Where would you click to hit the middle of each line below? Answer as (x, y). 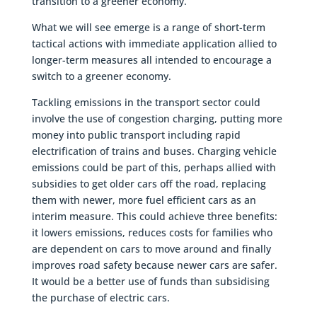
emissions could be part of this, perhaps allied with (154, 167)
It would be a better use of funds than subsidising (150, 281)
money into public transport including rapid (136, 134)
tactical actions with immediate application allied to (154, 43)
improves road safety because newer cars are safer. (154, 265)
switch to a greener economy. (101, 76)
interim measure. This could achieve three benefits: (154, 216)
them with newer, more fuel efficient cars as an (144, 200)
